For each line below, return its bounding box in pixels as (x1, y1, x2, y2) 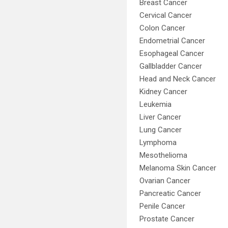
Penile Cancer (139, 202, 186, 211)
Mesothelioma (139, 151, 188, 160)
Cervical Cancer (139, 11, 192, 20)
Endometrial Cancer (139, 36, 206, 45)
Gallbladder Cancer (139, 62, 203, 71)
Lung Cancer (139, 125, 182, 134)
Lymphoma (139, 138, 177, 147)
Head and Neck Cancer (139, 74, 216, 83)
